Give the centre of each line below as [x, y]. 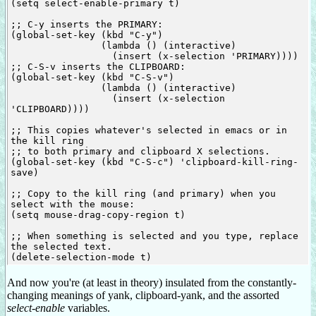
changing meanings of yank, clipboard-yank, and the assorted [143, 296]
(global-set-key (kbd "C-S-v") [92, 77]
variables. [87, 308]
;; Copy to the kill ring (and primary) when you [143, 193]
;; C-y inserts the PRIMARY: [86, 24]
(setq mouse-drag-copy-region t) [98, 214]
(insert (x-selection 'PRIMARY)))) [61, 56]
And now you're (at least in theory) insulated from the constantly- [152, 283]
